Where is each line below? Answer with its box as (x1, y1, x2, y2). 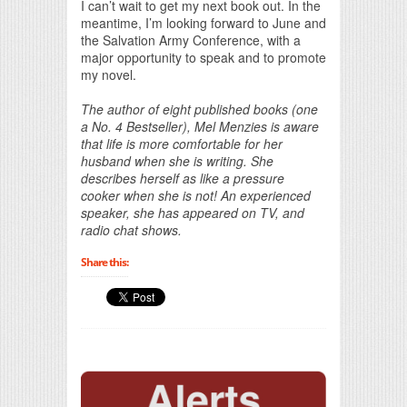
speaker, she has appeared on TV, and (81, 203, 304, 222)
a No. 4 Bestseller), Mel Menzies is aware (81, 116, 319, 135)
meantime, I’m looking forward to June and (81, 13, 326, 32)
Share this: (81, 253, 128, 270)
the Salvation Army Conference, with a (81, 30, 301, 49)
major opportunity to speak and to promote (81, 47, 326, 66)
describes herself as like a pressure (81, 168, 284, 187)
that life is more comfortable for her (81, 134, 283, 153)
